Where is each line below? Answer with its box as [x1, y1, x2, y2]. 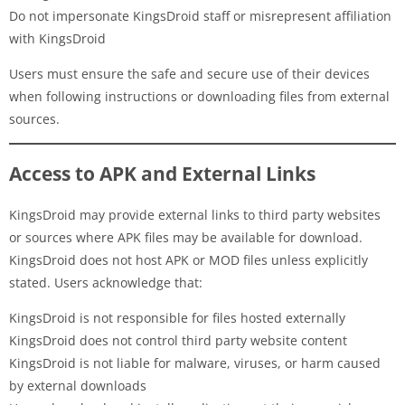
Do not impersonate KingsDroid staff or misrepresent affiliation [9, 6, 391, 24]
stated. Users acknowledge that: [9, 273, 202, 291]
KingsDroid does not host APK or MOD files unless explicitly [9, 250, 368, 268]
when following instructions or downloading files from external [9, 87, 390, 105]
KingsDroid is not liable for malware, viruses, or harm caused [9, 353, 381, 372]
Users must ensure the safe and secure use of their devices [9, 64, 370, 82]
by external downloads [9, 376, 146, 394]
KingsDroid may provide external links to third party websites [9, 205, 381, 223]
